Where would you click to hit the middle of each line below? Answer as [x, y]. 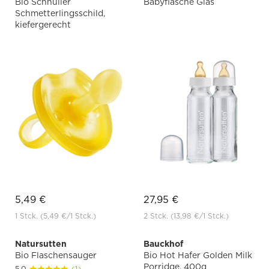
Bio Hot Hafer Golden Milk [198, 255]
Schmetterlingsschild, [60, 14]
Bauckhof [163, 244]
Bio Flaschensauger [56, 255]
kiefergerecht [43, 25]
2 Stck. [157, 216]
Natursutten [41, 244]
